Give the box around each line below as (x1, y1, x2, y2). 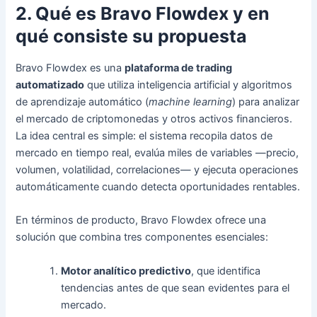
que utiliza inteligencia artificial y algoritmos (84, 79, 293, 92)
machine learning (149, 96, 233, 109)
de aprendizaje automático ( (16, 96, 149, 109)
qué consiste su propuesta (16, 25, 248, 47)
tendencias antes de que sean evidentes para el (61, 281, 290, 294)
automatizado (16, 79, 85, 92)
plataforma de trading (125, 62, 233, 75)
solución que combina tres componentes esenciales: (16, 231, 269, 244)
